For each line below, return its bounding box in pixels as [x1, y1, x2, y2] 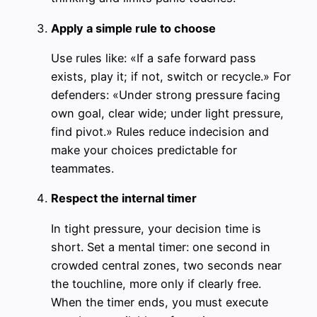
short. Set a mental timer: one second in [51, 239, 270, 254]
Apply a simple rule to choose [51, 21, 216, 35]
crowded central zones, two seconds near [51, 258, 282, 272]
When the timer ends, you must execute [51, 294, 268, 309]
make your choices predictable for [51, 143, 237, 157]
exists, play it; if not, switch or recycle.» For [51, 69, 291, 83]
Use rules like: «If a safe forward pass [51, 51, 256, 65]
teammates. [51, 161, 114, 175]
